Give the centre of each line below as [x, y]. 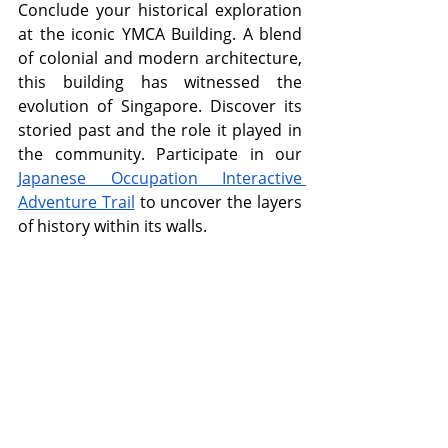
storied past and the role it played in [160, 130]
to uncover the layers [218, 202]
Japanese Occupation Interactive [160, 178]
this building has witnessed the [160, 82]
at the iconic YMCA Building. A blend [160, 34]
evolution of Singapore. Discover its [160, 106]
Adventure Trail [76, 202]
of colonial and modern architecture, [160, 58]
